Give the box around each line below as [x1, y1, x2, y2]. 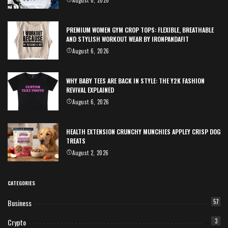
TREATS [66, 136, 85, 146]
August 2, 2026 [72, 149, 109, 157]
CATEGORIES [8, 179, 35, 187]
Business [8, 197, 32, 209]
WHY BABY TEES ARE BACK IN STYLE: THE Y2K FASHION [66, 76, 205, 85]
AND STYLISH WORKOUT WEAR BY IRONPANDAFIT [66, 35, 189, 44]
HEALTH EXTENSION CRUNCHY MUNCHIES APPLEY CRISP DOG [66, 127, 220, 136]
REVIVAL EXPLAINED [66, 85, 114, 95]
